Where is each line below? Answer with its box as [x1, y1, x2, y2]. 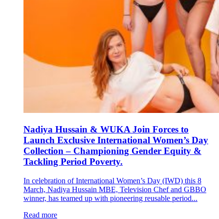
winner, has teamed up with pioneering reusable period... [23, 194, 197, 202]
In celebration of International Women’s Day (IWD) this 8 [23, 176, 201, 185]
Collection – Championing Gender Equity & [23, 145, 201, 156]
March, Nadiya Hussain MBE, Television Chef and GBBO [23, 185, 206, 194]
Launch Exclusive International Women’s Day [23, 134, 208, 145]
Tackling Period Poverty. [23, 156, 123, 167]
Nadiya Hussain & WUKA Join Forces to [23, 124, 189, 134]
